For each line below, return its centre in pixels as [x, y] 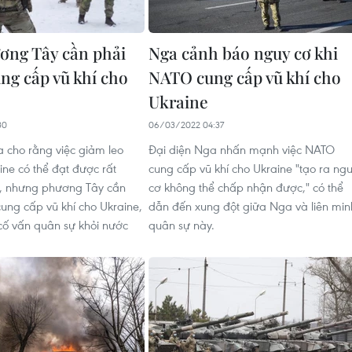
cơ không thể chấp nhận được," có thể [246, 187]
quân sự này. [181, 225]
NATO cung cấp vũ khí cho [245, 77]
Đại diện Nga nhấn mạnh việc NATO [242, 149]
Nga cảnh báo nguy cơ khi [243, 53]
